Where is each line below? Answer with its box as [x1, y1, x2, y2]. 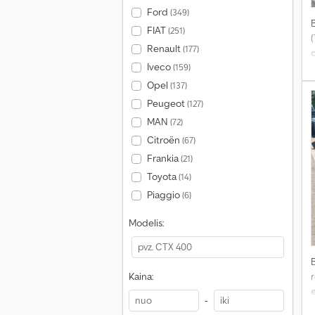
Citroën [146, 134, 182, 146]
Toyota [146, 170, 179, 183]
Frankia [146, 152, 181, 165]
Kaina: [129, 270, 153, 283]
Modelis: [129, 217, 164, 229]
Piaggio [146, 188, 182, 201]
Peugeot [146, 97, 187, 110]
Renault [146, 42, 183, 55]
